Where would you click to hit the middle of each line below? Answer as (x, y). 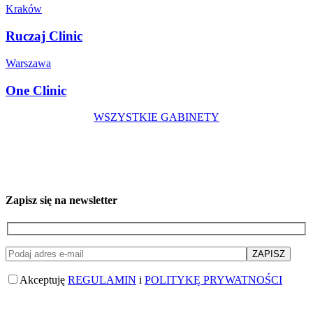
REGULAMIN (102, 280)
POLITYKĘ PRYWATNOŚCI (213, 280)
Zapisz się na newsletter (61, 201)
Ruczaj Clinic (44, 36)
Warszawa (28, 63)
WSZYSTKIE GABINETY (156, 117)
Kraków (24, 9)
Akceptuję (44, 280)
